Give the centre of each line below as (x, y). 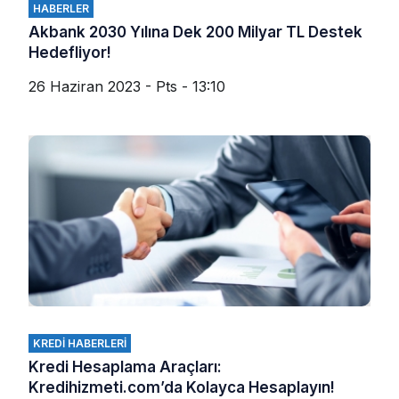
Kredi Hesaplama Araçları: (125, 366)
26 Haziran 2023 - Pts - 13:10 (127, 86)
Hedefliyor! (70, 52)
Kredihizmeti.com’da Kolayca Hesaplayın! (182, 387)
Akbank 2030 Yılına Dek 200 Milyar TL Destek (195, 32)
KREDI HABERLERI (80, 343)
